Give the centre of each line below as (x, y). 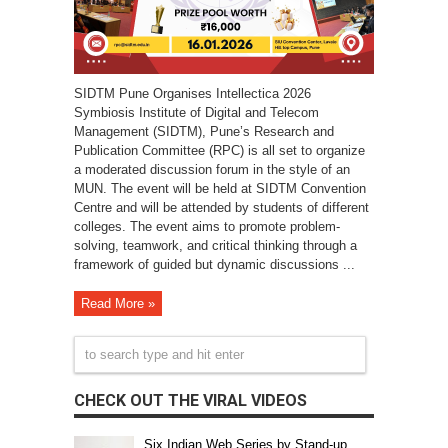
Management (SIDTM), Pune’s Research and (204, 131)
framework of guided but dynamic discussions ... (214, 264)
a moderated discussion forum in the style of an (212, 169)
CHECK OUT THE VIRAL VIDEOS (190, 400)
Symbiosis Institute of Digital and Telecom (196, 112)
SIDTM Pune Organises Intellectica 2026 (192, 93)
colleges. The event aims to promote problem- (207, 226)
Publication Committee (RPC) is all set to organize (219, 150)
